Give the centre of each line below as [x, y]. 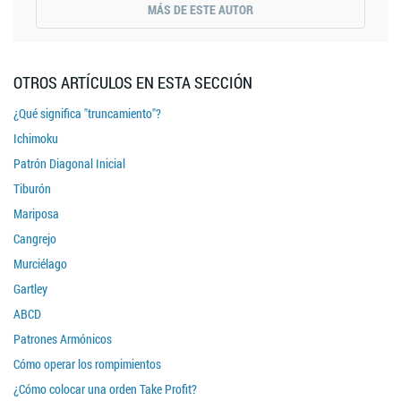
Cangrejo [35, 239]
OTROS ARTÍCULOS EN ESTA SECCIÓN [133, 83]
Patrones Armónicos [63, 339]
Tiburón [32, 189]
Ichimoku [36, 139]
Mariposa [36, 214]
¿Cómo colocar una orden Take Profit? [105, 389]
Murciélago [40, 264]
